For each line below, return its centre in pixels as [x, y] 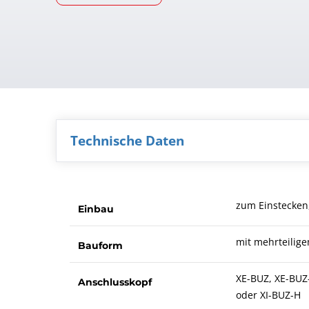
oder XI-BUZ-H [268, 295]
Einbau [96, 209]
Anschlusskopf [114, 282]
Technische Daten [127, 140]
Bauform [100, 245]
